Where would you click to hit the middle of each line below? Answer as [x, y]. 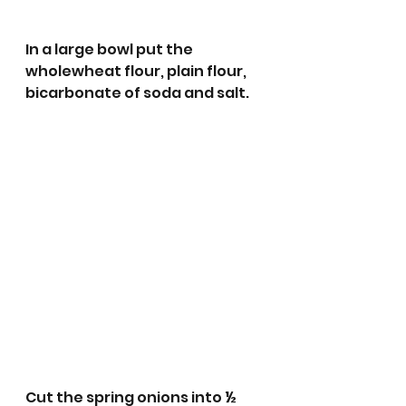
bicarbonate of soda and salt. [139, 93]
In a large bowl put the [111, 50]
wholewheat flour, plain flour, [137, 72]
